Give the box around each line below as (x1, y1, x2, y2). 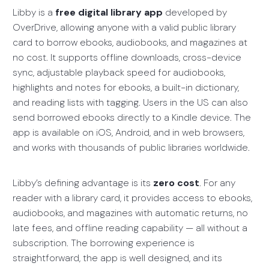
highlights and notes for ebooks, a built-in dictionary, (12, 81, 239, 94)
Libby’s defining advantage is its (12, 176, 153, 189)
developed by (162, 6, 227, 19)
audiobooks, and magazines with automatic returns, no (12, 206, 248, 219)
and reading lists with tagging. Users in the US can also (12, 96, 248, 109)
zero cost (153, 176, 199, 189)
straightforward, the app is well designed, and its (12, 251, 222, 264)
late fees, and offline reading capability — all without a (12, 221, 247, 234)
